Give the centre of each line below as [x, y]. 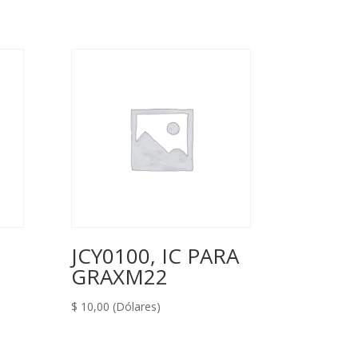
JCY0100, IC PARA [155, 256]
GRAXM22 [120, 277]
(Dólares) [137, 307]
